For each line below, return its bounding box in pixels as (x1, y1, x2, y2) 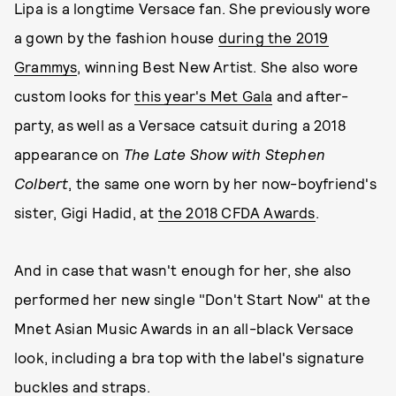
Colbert (14, 174, 69, 193)
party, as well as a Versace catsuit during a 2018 (14, 116, 346, 134)
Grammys (14, 57, 78, 76)
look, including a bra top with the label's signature (14, 348, 365, 367)
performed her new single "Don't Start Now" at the (14, 290, 370, 308)
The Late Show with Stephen (123, 145, 326, 164)
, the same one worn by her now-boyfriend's (68, 174, 377, 193)
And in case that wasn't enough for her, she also (14, 261, 352, 279)
